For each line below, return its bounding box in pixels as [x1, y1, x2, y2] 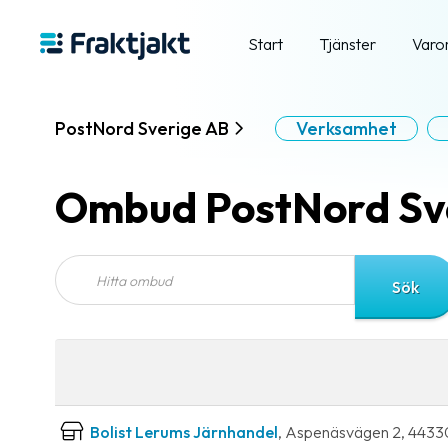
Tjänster [319, 34, 376, 54]
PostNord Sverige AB [55, 117, 233, 140]
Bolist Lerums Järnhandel [90, 422, 278, 442]
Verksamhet [296, 117, 397, 140]
